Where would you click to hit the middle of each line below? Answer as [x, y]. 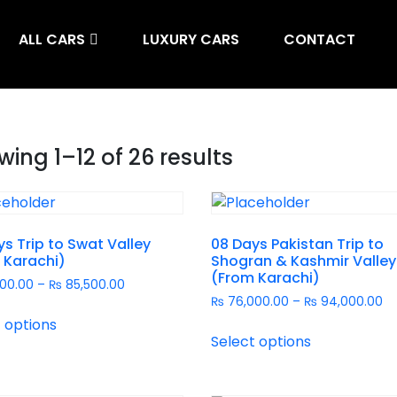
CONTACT [320, 39]
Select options [261, 341]
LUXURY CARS [191, 39]
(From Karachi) [266, 278]
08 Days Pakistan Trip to [298, 244]
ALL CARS [52, 39]
